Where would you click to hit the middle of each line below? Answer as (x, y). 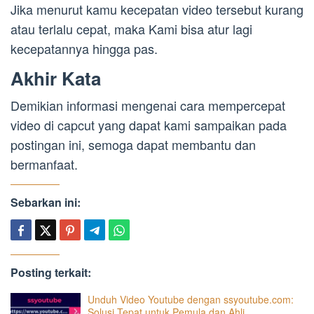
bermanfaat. (44, 164)
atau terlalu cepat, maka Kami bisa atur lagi (131, 28)
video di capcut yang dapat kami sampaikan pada (149, 124)
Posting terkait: (51, 272)
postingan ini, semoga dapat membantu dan (133, 144)
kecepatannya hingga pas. (84, 48)
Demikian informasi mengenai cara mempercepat (148, 105)
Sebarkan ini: (46, 202)
